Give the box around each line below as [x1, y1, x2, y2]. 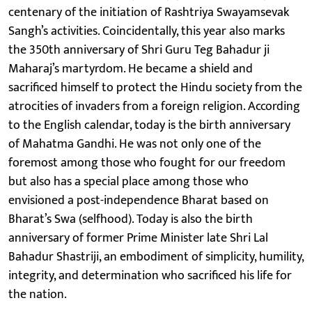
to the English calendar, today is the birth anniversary [8, 114, 290, 136]
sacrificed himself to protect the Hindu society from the [8, 77, 302, 98]
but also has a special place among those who [8, 171, 249, 192]
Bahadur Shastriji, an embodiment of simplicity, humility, [8, 246, 304, 267]
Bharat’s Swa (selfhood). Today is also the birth [8, 208, 253, 230]
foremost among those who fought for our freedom [8, 152, 286, 173]
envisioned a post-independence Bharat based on [8, 189, 269, 211]
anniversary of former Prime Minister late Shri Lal [8, 227, 268, 249]
